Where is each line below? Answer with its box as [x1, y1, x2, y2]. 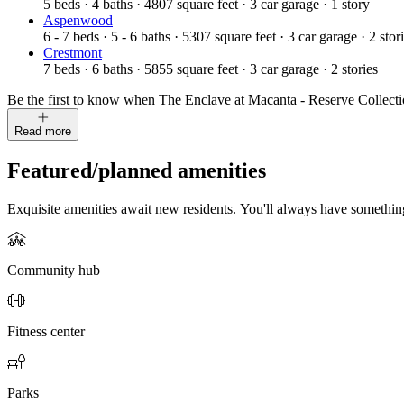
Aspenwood [43, 12, 113, 28]
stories [342, 60, 378, 77]
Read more [14, 124, 71, 138]
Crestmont [43, 44, 102, 60]
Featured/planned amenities [7, 158, 266, 182]
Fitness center [7, 323, 85, 339]
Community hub [7, 262, 100, 278]
